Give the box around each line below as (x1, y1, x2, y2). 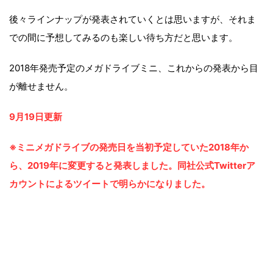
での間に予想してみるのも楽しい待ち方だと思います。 (9, 31, 238, 43)
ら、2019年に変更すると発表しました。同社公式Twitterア (9, 159, 255, 171)
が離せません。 (9, 80, 73, 92)
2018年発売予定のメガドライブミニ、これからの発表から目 (9, 62, 258, 74)
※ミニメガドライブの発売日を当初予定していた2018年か (9, 141, 249, 153)
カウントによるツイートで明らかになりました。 (9, 177, 210, 190)
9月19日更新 (9, 110, 62, 122)
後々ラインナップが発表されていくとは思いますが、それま (9, 13, 256, 25)
